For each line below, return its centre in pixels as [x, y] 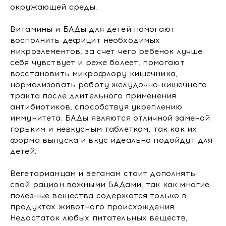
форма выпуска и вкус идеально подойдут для [111, 140]
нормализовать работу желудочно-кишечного [108, 85]
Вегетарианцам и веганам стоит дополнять [103, 174]
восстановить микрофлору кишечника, [94, 74]
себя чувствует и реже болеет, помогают [97, 63]
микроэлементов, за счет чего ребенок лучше [106, 51]
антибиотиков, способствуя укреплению [96, 107]
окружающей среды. [54, 7]
